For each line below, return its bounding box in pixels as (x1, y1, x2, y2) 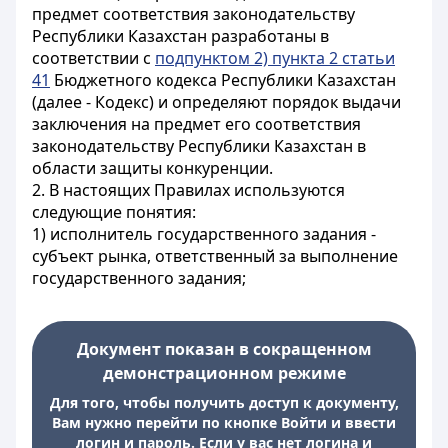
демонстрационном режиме (102, 362, 346, 384)
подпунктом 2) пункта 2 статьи (155, 47, 395, 69)
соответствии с (32, 47, 155, 69)
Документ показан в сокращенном (76, 338, 372, 360)
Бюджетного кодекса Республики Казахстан (50, 69, 396, 91)
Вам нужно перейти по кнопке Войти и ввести (52, 413, 396, 432)
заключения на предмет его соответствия (32, 113, 361, 135)
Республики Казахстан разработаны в (32, 25, 329, 47)
